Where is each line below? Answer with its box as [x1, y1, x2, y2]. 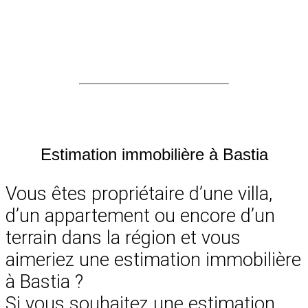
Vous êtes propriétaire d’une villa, [5, 182, 272, 205]
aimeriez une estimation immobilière [5, 248, 301, 271]
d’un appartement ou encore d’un [5, 204, 275, 227]
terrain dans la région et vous [5, 226, 241, 249]
